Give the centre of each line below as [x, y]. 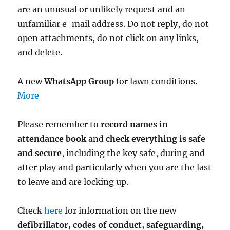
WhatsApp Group [79, 81]
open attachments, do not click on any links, [108, 38]
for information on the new [120, 211]
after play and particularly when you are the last [115, 168]
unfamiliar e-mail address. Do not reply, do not [113, 24]
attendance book [52, 139]
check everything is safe [156, 139]
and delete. [40, 53]
